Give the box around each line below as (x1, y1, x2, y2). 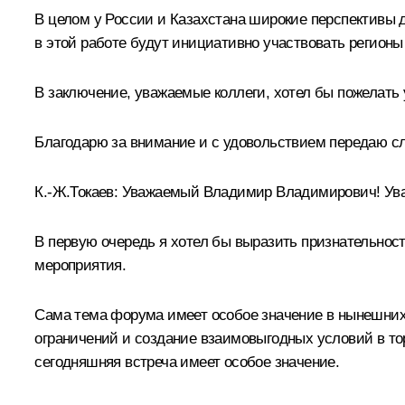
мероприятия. (34, 256, 127, 274)
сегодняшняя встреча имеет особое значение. (34, 353, 340, 371)
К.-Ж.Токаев (34, 183, 114, 201)
